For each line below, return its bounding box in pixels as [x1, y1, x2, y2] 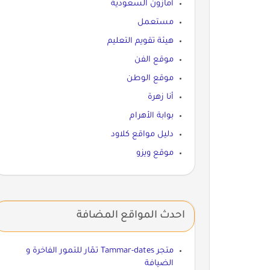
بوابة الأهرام [129, 111, 174, 121]
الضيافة [144, 259, 174, 268]
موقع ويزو [136, 148, 174, 158]
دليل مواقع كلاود [110, 130, 174, 139]
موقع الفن [134, 55, 174, 64]
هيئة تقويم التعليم [107, 36, 174, 46]
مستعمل [137, 17, 174, 27]
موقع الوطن [126, 74, 174, 83]
